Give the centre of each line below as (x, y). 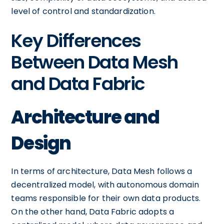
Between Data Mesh (94, 62)
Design (41, 143)
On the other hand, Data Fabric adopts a (93, 211)
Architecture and (85, 117)
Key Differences (76, 40)
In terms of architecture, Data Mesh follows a (102, 171)
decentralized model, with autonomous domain (105, 184)
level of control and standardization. (83, 11)
